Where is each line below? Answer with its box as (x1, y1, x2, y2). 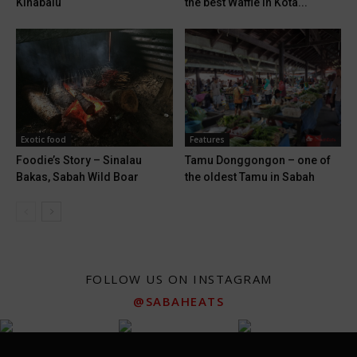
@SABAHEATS (133, 292, 224, 309)
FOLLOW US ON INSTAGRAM (84, 270, 273, 287)
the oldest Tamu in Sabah (184, 170, 315, 183)
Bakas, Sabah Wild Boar (16, 170, 139, 183)
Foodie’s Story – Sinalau (16, 153, 142, 167)
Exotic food (21, 133, 66, 145)
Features (189, 133, 225, 145)
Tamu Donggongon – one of (184, 153, 331, 167)
